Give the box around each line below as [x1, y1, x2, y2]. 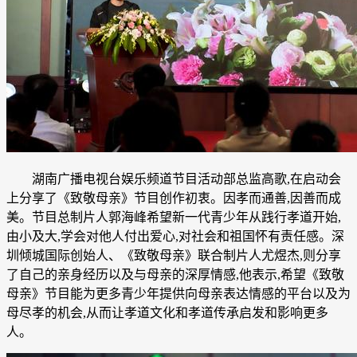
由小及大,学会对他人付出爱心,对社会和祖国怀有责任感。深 [6, 229, 344, 244]
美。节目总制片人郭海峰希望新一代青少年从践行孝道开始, [6, 210, 341, 225]
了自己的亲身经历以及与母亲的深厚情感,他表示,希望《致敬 [6, 268, 344, 282]
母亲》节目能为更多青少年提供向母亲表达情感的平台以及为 [6, 287, 351, 301]
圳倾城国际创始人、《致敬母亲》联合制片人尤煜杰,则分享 [6, 249, 341, 263]
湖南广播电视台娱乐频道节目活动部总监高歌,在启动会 [6, 172, 341, 186]
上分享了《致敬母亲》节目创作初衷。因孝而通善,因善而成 [6, 191, 341, 206]
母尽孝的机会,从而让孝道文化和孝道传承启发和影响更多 [6, 306, 328, 320]
